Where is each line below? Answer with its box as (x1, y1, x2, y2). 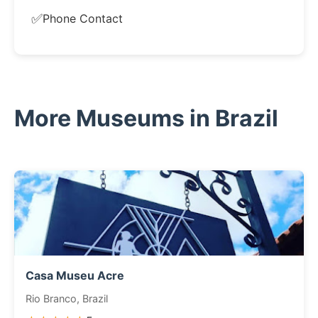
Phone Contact (43, 11, 123, 26)
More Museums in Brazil (14, 104, 278, 132)
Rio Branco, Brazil (26, 292, 108, 305)
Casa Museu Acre (26, 268, 124, 283)
